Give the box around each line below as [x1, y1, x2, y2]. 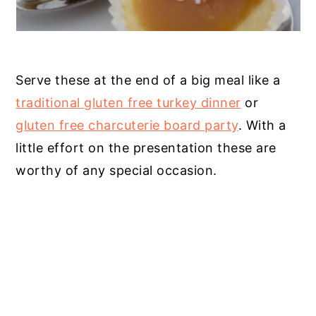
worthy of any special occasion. [16, 162, 217, 178]
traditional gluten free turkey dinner [16, 95, 241, 110]
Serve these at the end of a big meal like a [16, 72, 281, 87]
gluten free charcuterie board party [16, 117, 238, 133]
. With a [238, 117, 286, 133]
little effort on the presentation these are [16, 140, 276, 155]
